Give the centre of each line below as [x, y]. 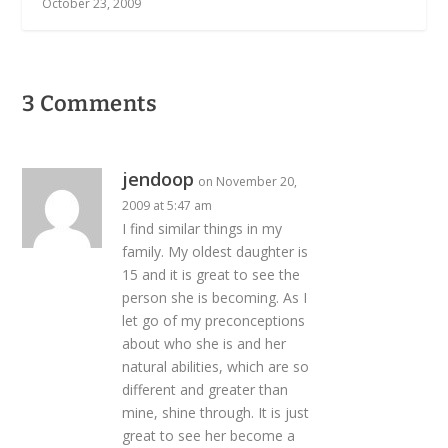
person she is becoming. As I [215, 298]
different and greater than [205, 390]
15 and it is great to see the [211, 275]
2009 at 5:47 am [167, 206]
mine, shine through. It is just [216, 413]
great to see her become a [209, 436]
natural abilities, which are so [216, 367]
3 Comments [90, 104]
